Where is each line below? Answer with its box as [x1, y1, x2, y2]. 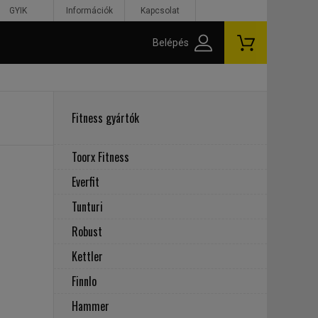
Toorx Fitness [72, 148, 129, 165]
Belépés [153, 37, 189, 48]
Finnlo [72, 273, 97, 290]
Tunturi [72, 198, 103, 215]
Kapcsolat [141, 6, 180, 16]
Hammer [72, 297, 109, 314]
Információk [65, 6, 113, 16]
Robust [72, 223, 102, 240]
